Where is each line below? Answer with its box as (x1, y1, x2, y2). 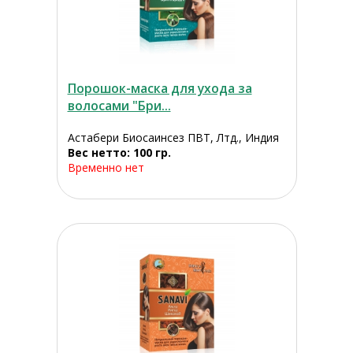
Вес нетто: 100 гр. (67, 145, 171, 161)
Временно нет (67, 160, 144, 176)
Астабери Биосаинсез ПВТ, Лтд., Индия (67, 130, 279, 146)
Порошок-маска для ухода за (67, 80, 252, 98)
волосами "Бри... (67, 97, 171, 115)
